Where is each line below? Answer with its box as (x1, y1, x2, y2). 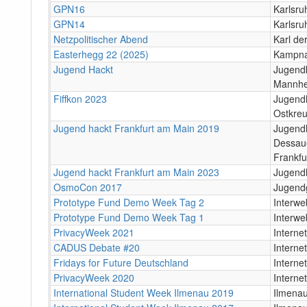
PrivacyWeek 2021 (53, 225, 134, 239)
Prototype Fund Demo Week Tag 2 (53, 195, 204, 209)
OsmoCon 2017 (53, 180, 122, 194)
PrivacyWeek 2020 (53, 270, 134, 284)
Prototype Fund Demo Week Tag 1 (53, 210, 204, 224)
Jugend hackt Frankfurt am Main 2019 (53, 121, 219, 135)
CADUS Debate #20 (53, 240, 140, 254)
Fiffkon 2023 (53, 91, 107, 106)
